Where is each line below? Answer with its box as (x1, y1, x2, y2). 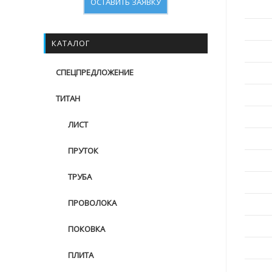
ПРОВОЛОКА (68, 197, 117, 208)
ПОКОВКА (68, 223, 105, 234)
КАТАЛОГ (52, 38, 90, 49)
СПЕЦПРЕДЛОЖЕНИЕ (56, 67, 134, 78)
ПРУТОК (68, 145, 98, 156)
